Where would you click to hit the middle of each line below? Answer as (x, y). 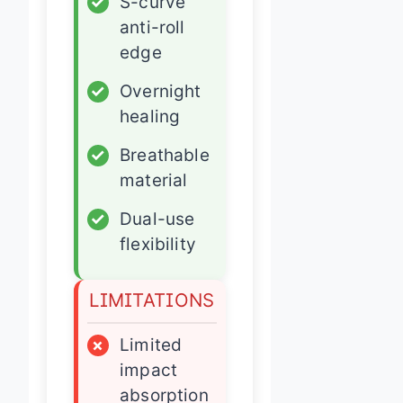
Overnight (161, 91)
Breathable (165, 155)
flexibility (158, 244)
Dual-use (157, 219)
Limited (151, 345)
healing (150, 116)
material (154, 180)
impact (149, 370)
